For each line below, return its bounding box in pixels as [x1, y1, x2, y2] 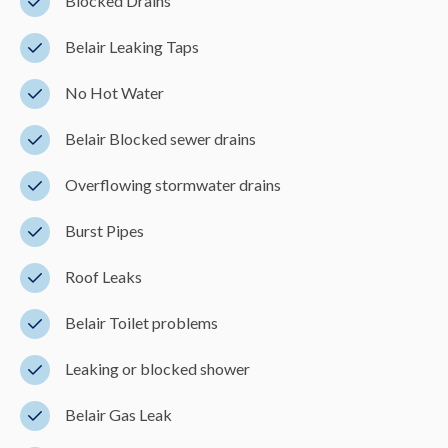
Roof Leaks [65, 266, 142, 286]
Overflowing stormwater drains [65, 174, 281, 194]
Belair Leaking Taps [65, 36, 199, 56]
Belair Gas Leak [65, 404, 172, 424]
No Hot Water [65, 82, 164, 102]
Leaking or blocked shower [65, 358, 250, 378]
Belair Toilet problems [65, 312, 218, 332]
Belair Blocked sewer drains [65, 128, 256, 148]
